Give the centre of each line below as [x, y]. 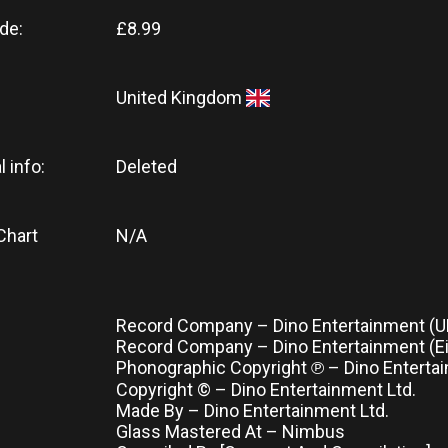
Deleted [148, 166]
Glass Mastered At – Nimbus [230, 431]
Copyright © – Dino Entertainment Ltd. [266, 389]
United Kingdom [181, 97]
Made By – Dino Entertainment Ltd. [252, 410]
